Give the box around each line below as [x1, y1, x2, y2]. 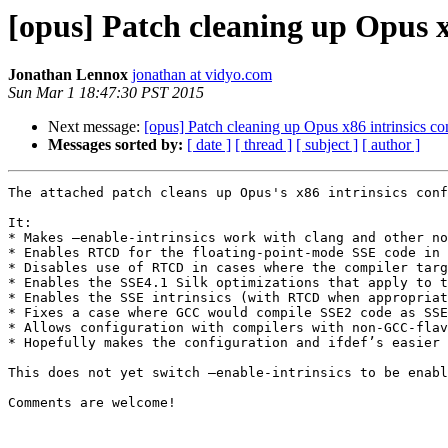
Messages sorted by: [48, 136, 183, 154]
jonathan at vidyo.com [132, 66, 272, 84]
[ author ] [362, 136, 420, 154]
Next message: [48, 118, 144, 136]
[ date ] [187, 136, 231, 154]
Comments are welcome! [8, 395, 176, 411]
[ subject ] [296, 136, 358, 154]
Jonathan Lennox [8, 66, 128, 84]
